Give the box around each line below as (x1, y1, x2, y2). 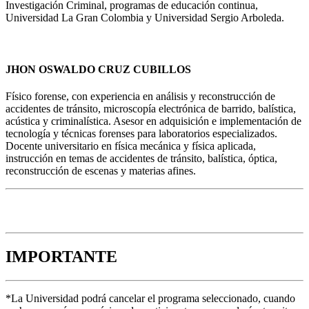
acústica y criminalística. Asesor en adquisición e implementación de (6, 115, 301, 128)
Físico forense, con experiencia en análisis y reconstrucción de (6, 90, 275, 103)
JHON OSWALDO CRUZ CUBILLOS (6, 63, 191, 75)
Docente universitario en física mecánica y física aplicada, (6, 140, 256, 152)
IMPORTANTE (6, 248, 117, 266)
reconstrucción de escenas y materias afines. (6, 165, 196, 177)
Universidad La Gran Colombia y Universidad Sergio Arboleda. (6, 11, 284, 23)
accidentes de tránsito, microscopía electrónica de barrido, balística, (6, 103, 296, 115)
